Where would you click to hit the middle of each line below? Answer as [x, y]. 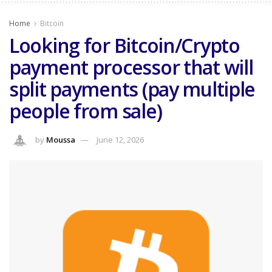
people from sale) [86, 110]
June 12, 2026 [120, 139]
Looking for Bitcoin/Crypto [124, 45]
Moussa [61, 139]
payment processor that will [131, 67]
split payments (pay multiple [132, 89]
